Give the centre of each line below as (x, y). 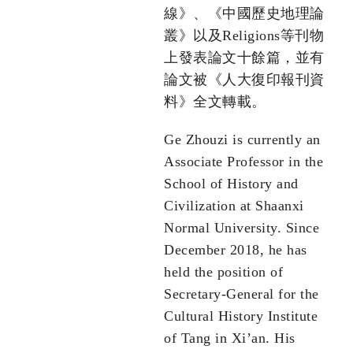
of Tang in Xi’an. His (230, 338)
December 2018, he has (236, 250)
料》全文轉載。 (215, 102)
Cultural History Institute (241, 316)
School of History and (231, 184)
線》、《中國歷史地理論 (244, 14)
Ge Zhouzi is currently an (242, 140)
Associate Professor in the (243, 162)
